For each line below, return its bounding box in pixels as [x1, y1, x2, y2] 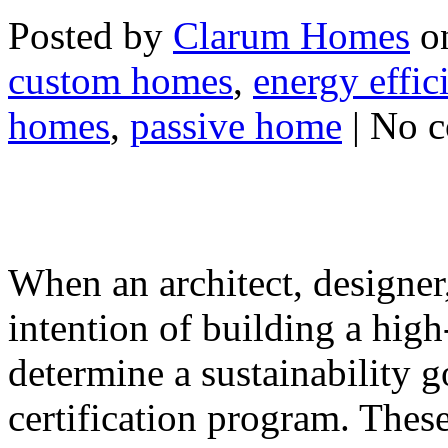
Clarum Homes [173, 13, 410, 57]
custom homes [8, 58, 233, 102]
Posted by [8, 13, 173, 57]
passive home [130, 103, 342, 147]
